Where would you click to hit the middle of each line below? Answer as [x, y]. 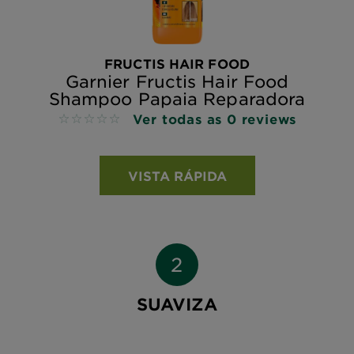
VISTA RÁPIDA [177, 175]
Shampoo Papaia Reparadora [177, 98]
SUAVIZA [177, 303]
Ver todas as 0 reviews [215, 118]
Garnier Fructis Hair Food [177, 81]
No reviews [92, 119]
